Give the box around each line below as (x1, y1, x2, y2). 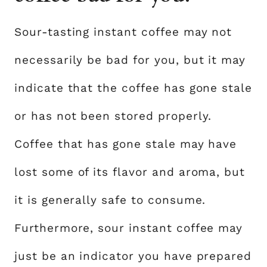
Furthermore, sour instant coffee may (14, 221, 243, 235)
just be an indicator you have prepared (14, 249, 252, 263)
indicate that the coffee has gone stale (14, 80, 253, 95)
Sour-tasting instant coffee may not (14, 24, 232, 39)
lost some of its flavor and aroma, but (14, 164, 246, 179)
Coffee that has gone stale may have (14, 136, 237, 151)
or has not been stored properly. (14, 108, 212, 123)
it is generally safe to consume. (14, 193, 206, 207)
